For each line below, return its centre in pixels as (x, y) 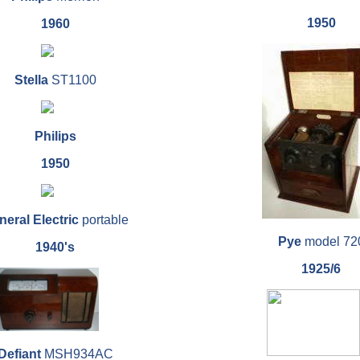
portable (103, 220)
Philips (55, 137)
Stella (31, 80)
